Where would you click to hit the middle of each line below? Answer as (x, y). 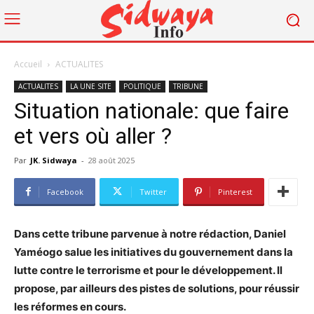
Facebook (65, 191)
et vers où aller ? (93, 136)
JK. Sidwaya (54, 160)
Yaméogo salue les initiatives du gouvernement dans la (153, 252)
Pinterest (235, 191)
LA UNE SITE (91, 86)
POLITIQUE (142, 86)
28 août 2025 (111, 160)
